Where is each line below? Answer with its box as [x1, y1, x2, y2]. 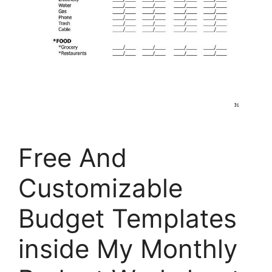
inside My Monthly [18, 233, 237, 265]
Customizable [18, 172, 183, 204]
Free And [18, 142, 127, 174]
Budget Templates [18, 203, 237, 234]
